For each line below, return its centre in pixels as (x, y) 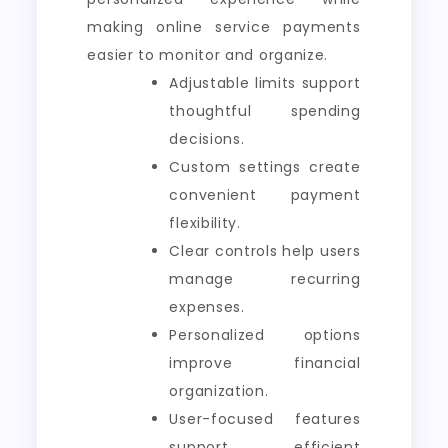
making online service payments (224, 26)
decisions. (207, 138)
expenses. (207, 306)
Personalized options (265, 334)
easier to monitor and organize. (208, 54)
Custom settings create (265, 166)
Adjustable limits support (265, 82)
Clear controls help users (265, 250)
